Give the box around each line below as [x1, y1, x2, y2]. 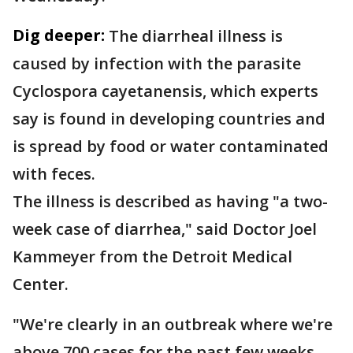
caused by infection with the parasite [13, 53, 301, 74]
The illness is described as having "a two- [13, 191, 328, 212]
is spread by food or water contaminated [13, 136, 329, 157]
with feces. [13, 163, 95, 184]
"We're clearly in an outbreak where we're [13, 314, 333, 335]
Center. [13, 273, 69, 295]
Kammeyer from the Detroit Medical [13, 246, 292, 267]
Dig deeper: [13, 24, 105, 46]
